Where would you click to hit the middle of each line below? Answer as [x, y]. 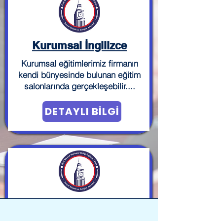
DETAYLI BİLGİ [82, 111]
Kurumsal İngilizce [79, 45]
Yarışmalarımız [79, 205]
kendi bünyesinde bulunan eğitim [79, 75]
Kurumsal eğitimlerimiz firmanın [79, 63]
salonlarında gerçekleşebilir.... [79, 86]
